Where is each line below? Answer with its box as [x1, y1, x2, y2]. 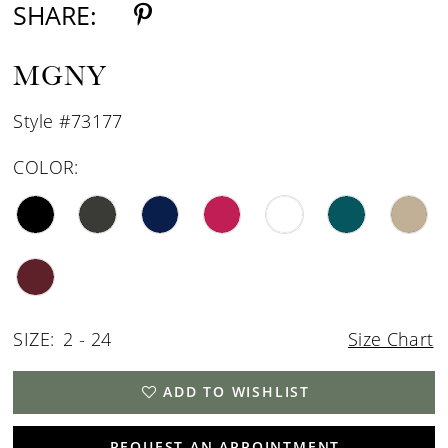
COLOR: [13, 155, 79, 180]
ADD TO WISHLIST [163, 382, 311, 402]
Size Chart [347, 327, 434, 352]
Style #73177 [13, 109, 123, 134]
